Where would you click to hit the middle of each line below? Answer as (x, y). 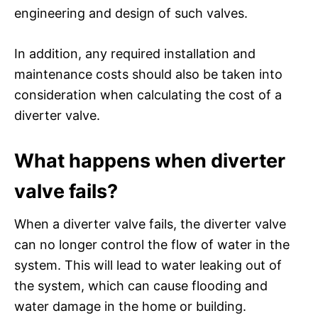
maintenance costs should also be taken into (148, 74)
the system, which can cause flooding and (141, 285)
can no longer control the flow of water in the (152, 244)
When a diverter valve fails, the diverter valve (150, 224)
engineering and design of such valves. (131, 13)
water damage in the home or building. (130, 306)
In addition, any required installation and (135, 53)
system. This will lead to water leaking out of (148, 265)
